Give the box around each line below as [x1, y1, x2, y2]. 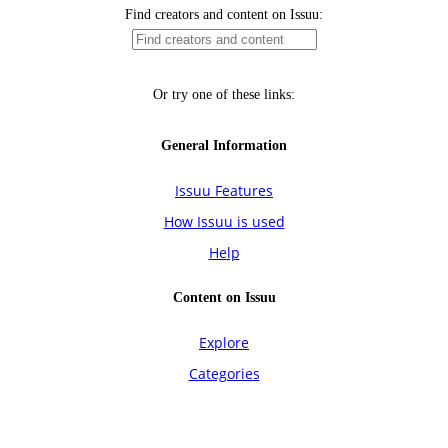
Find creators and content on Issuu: [125, 7, 323, 23]
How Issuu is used [163, 212, 285, 232]
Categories [188, 364, 260, 384]
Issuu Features [175, 181, 273, 201]
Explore [199, 333, 249, 353]
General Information [161, 138, 287, 154]
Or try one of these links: [153, 87, 295, 103]
